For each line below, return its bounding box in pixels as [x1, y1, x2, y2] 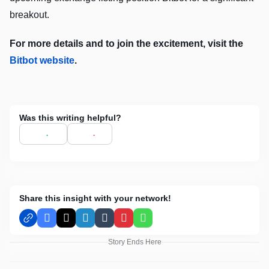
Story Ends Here [107, 238, 162, 247]
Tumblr [103, 217, 132, 228]
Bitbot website [10, 55, 74, 66]
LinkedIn [84, 217, 121, 228]
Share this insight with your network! [19, 193, 171, 204]
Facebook [46, 217, 87, 228]
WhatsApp [142, 217, 185, 228]
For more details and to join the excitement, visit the [10, 38, 243, 49]
